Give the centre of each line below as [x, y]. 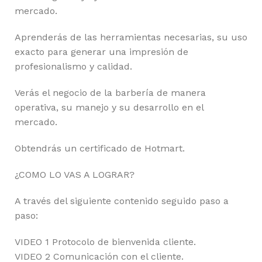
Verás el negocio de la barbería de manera [110, 92]
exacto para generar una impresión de [101, 51]
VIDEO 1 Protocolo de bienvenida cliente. [105, 242]
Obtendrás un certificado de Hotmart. [100, 148]
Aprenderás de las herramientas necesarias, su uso [131, 37]
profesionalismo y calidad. [73, 66]
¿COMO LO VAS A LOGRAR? [75, 174]
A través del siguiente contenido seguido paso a [122, 201]
